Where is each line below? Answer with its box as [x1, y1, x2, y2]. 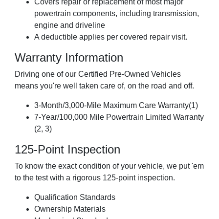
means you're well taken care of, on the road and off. [15, 82, 194, 90]
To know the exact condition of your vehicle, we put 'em [15, 162, 204, 170]
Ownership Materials [34, 205, 106, 213]
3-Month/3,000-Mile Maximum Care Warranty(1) [34, 101, 198, 109]
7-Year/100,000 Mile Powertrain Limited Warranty [34, 113, 204, 121]
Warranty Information [15, 51, 123, 64]
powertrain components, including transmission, [34, 9, 199, 18]
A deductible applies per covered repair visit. [34, 33, 187, 41]
